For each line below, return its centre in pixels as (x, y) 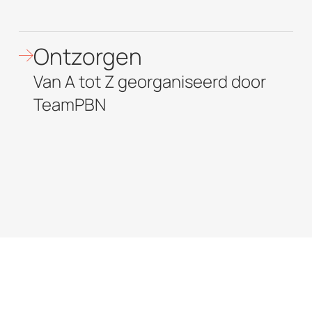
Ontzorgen (87, 56)
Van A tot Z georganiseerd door (149, 81)
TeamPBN (69, 104)
